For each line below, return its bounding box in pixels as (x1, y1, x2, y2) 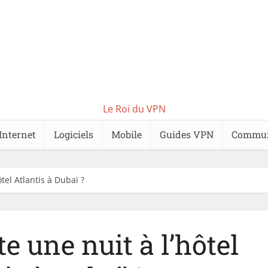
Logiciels (54, 128, 93, 141)
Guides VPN (160, 128, 214, 141)
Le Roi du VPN (102, 102, 166, 115)
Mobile (111, 128, 142, 141)
